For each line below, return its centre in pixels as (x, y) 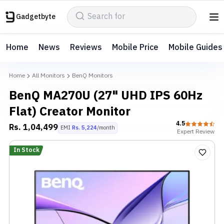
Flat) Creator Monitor (70, 112)
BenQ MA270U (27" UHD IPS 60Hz (106, 96)
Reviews (86, 48)
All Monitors (48, 76)
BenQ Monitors (92, 76)
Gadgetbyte (36, 17)
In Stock (26, 150)
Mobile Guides (195, 48)
